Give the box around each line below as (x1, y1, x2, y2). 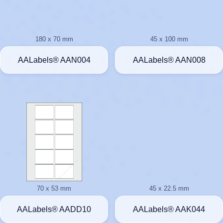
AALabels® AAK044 (133, 205, 205, 214)
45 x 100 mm (150, 35, 188, 43)
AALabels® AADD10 (17, 205, 91, 214)
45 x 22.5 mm (149, 184, 189, 192)
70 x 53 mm (37, 184, 71, 192)
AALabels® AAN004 (17, 55, 91, 64)
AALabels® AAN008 (132, 55, 206, 64)
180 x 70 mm (35, 35, 73, 43)
